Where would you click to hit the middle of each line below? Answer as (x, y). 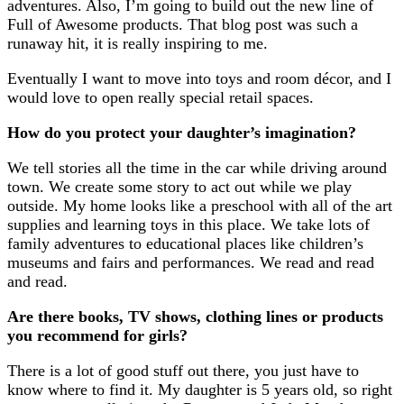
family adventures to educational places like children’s (185, 243)
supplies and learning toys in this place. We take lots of (188, 224)
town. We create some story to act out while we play (179, 186)
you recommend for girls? (97, 335)
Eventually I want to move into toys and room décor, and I (199, 78)
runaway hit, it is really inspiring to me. (138, 43)
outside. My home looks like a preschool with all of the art (200, 205)
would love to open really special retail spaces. (161, 97)
